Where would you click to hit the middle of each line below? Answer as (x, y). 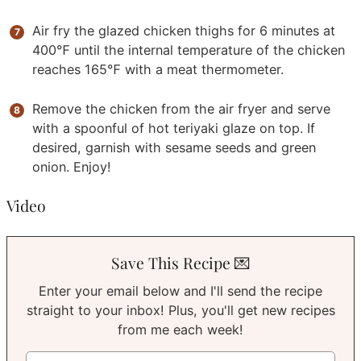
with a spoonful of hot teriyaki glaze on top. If (174, 129)
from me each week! (180, 329)
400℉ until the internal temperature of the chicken (189, 50)
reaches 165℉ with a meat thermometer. (158, 70)
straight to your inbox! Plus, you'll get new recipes (180, 310)
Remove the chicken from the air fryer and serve (182, 109)
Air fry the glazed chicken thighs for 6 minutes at (184, 31)
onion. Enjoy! (72, 167)
